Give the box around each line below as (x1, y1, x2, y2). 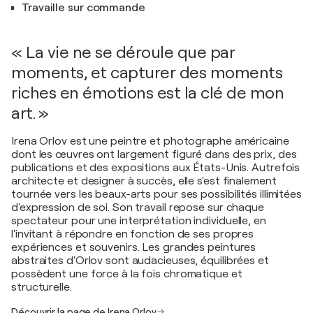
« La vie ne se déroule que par (11, 42, 235, 62)
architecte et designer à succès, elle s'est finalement (11, 174, 277, 187)
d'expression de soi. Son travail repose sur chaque (11, 201, 264, 214)
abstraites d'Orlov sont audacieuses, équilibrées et (11, 254, 269, 267)
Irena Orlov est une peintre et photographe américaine (11, 134, 289, 147)
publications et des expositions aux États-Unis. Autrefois (11, 161, 300, 174)
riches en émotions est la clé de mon (11, 82, 284, 103)
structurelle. (11, 280, 72, 293)
